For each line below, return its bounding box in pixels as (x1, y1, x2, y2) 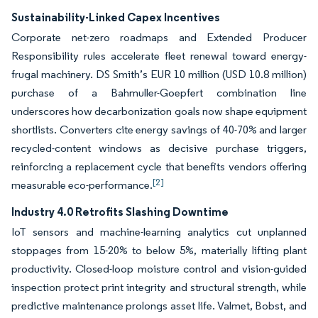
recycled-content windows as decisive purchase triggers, (11, 141, 307, 155)
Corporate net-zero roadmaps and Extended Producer (11, 31, 307, 44)
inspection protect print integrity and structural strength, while (11, 280, 307, 294)
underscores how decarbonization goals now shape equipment (11, 104, 307, 118)
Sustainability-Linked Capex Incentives (11, 10, 220, 24)
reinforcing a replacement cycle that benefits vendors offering (11, 160, 307, 173)
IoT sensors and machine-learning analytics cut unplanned (11, 225, 307, 238)
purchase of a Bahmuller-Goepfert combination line (11, 86, 307, 99)
